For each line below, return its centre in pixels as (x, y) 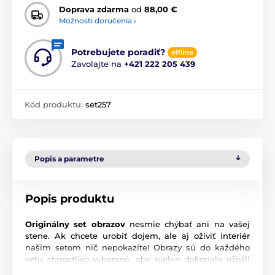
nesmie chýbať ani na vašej (190, 224)
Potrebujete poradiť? (118, 52)
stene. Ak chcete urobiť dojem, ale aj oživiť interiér (137, 236)
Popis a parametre (69, 159)
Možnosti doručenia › (98, 20)
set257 (98, 105)
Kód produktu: (55, 105)
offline (182, 52)
